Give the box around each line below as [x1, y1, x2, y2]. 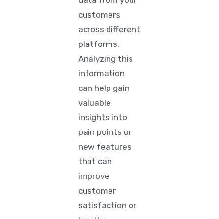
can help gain [78, 83, 130, 93]
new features [78, 142, 132, 152]
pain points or [78, 127, 132, 137]
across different [78, 24, 141, 34]
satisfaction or [78, 200, 137, 210]
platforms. [78, 39, 120, 49]
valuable [78, 98, 111, 108]
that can [78, 156, 112, 166]
